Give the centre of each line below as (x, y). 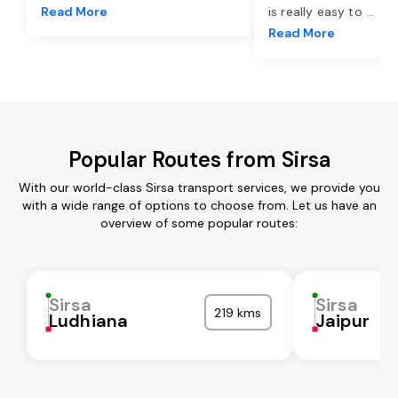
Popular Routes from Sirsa (199, 159)
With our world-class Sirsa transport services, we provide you (199, 187)
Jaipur (342, 320)
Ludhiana (89, 320)
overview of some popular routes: (199, 223)
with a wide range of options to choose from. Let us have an (199, 205)
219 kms (238, 312)
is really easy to (317, 11)
